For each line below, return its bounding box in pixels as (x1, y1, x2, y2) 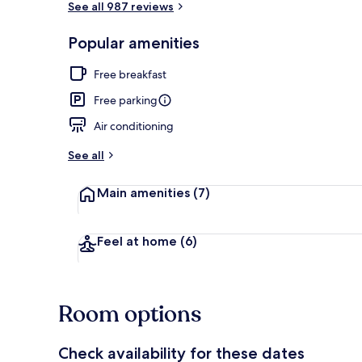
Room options (58, 298, 201, 330)
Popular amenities (68, 32, 200, 53)
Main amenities (97, 184, 190, 200)
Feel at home (97, 233, 177, 249)
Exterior (299, 44, 337, 58)
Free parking (94, 92, 158, 107)
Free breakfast (94, 66, 166, 82)
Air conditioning (94, 118, 174, 133)
